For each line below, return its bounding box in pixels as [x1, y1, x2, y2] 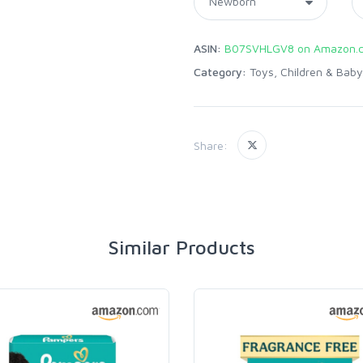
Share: [194, 138, 228, 152]
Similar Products [108, 236, 255, 258]
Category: [194, 65, 246, 79]
